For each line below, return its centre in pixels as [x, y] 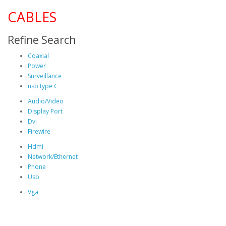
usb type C [43, 86]
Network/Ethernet [53, 156]
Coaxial [38, 55]
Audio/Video [46, 101]
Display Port [45, 111]
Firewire [39, 131]
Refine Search [42, 40]
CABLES [32, 17]
